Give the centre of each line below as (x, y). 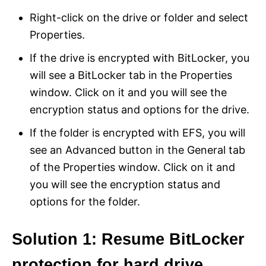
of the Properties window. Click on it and (132, 167)
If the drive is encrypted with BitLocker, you (140, 58)
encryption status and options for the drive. (140, 110)
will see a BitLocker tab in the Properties (131, 75)
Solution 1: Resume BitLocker (128, 240)
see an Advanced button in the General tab (137, 150)
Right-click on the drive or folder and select (139, 18)
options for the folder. (85, 202)
